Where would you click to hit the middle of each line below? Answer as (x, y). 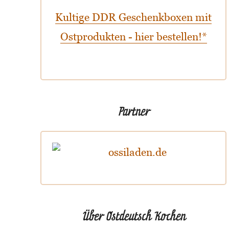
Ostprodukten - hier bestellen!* (133, 37)
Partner (133, 111)
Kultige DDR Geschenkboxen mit (134, 17)
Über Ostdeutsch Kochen (133, 216)
